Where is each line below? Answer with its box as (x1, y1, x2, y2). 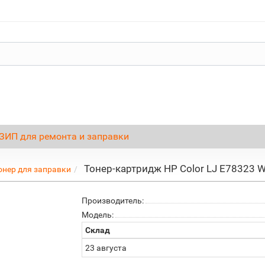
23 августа (85, 243, 127, 253)
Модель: (82, 210, 114, 219)
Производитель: (82, 196, 144, 205)
